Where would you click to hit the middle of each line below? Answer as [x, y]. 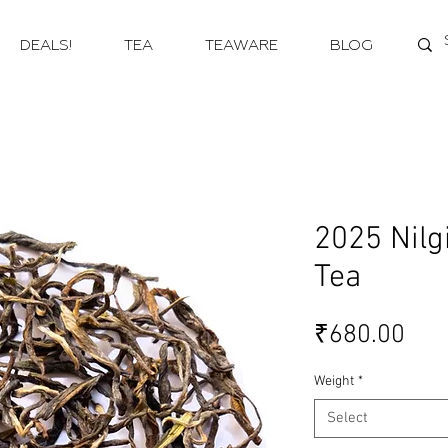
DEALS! [46, 45]
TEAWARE [241, 45]
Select [347, 417]
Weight [334, 381]
